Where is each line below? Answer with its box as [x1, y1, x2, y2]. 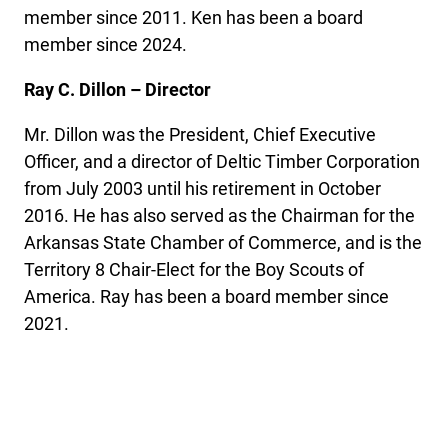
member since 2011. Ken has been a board [24, 7, 363, 28]
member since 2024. [24, 34, 187, 55]
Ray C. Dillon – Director [24, 79, 211, 100]
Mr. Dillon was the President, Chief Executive [24, 124, 376, 145]
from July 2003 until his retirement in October [24, 178, 381, 199]
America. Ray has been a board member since [24, 286, 389, 307]
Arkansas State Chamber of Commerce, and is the [24, 232, 422, 253]
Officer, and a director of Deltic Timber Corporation [24, 151, 420, 172]
